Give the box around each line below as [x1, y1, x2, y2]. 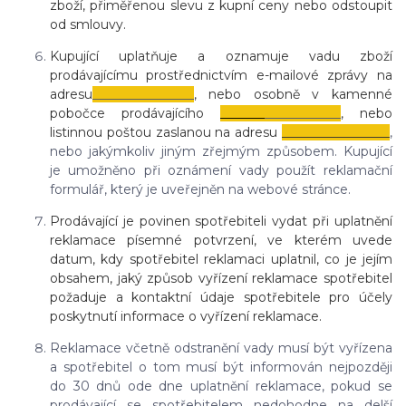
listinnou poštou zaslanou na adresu [50, 124, 282, 141]
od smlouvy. [50, 16, 126, 34]
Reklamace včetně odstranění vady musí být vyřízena [50, 340, 392, 357]
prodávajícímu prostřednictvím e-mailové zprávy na [50, 67, 392, 84]
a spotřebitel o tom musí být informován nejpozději [50, 359, 392, 376]
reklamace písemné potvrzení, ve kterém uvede [50, 232, 392, 249]
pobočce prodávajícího [50, 105, 220, 122]
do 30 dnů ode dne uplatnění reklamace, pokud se [50, 378, 392, 395]
